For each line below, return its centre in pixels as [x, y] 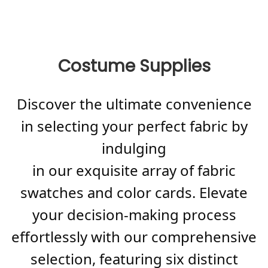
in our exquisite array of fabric [134, 170]
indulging [134, 148]
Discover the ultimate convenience [134, 104]
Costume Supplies [134, 66]
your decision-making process [134, 215]
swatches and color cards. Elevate [134, 193]
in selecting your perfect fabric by [134, 126]
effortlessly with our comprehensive [134, 237]
